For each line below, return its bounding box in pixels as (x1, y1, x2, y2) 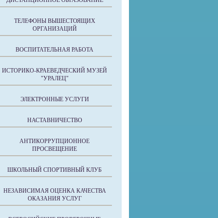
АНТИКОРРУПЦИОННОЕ (19, 138, 90, 145)
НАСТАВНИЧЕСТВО (27, 117, 82, 124)
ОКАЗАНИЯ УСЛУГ (27, 195, 82, 202)
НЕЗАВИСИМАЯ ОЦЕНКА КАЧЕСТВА (3, 187, 106, 194)
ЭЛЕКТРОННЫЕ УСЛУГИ (20, 96, 89, 103)
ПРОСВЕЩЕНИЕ (32, 145, 77, 152)
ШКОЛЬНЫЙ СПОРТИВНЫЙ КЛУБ (7, 166, 102, 173)
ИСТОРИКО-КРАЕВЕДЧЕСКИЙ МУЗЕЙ (2, 67, 107, 74)
